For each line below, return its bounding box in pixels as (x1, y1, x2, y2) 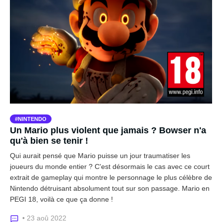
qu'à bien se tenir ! (10, 135, 88, 146)
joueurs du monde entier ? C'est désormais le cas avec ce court (10, 162, 210, 170)
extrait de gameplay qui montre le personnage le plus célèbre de (10, 173, 212, 181)
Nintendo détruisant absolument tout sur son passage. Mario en (10, 184, 210, 192)
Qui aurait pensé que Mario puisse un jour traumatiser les (10, 151, 190, 160)
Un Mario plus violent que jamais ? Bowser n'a (10, 125, 206, 135)
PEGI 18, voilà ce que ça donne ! (10, 195, 113, 203)
